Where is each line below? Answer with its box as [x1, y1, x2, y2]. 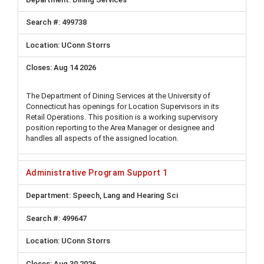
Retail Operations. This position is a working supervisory [26, 113, 217, 121]
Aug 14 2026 [54, 63, 96, 72]
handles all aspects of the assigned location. [26, 134, 179, 143]
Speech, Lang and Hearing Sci [71, 191, 178, 200]
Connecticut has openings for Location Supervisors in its [26, 102, 219, 111]
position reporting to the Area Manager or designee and [26, 123, 214, 132]
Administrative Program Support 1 [26, 167, 168, 177]
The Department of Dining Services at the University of [26, 91, 210, 100]
